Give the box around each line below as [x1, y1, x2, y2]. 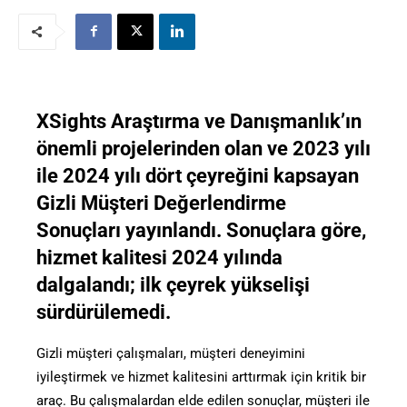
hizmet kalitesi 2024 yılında [36, 245, 283, 269]
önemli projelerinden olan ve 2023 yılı [36, 136, 371, 160]
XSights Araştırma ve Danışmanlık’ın [36, 109, 362, 133]
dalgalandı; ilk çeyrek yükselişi [36, 273, 310, 296]
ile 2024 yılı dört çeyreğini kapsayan [36, 164, 359, 187]
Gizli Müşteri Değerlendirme [36, 191, 286, 214]
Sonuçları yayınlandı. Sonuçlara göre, [36, 218, 366, 242]
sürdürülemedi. [36, 300, 171, 323]
